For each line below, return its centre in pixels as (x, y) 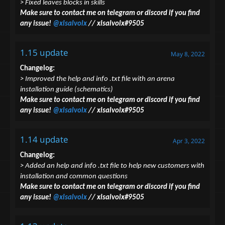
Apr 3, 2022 (189, 141)
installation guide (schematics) (67, 90)
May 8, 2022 (188, 54)
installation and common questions (74, 177)
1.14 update (44, 140)
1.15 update (44, 53)
